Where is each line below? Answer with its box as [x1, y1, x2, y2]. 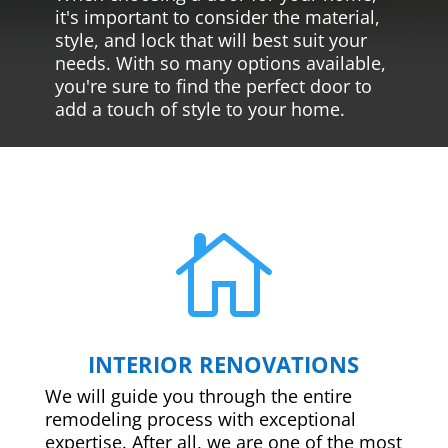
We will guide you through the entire [44, 383, 352, 408]
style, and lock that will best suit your [54, 27, 367, 52]
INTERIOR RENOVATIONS [88, 348, 360, 379]
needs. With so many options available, [54, 50, 386, 75]
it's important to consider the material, [54, 4, 380, 29]
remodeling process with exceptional [44, 406, 356, 431]
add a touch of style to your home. [54, 96, 345, 121]
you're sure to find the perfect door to [54, 73, 372, 98]
